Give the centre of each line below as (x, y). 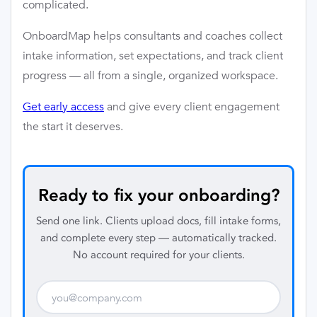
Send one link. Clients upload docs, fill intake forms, (158, 221)
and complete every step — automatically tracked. (158, 238)
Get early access (63, 107)
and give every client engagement (192, 107)
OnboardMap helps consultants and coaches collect (152, 36)
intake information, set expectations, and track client (153, 56)
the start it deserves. (73, 127)
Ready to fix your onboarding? (158, 195)
